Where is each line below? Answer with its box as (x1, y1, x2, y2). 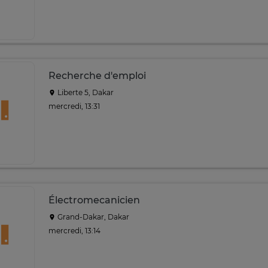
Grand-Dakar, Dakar (56, 212, 129, 221)
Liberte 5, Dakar (56, 88, 114, 97)
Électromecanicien (48, 194, 140, 206)
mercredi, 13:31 (48, 101, 100, 111)
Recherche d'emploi (48, 70, 146, 81)
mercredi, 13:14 (48, 226, 100, 235)
